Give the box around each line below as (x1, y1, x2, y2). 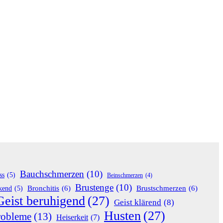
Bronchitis (27, 183, 59, 192)
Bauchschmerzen (20, 168, 84, 179)
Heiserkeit (56, 213, 88, 222)
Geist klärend (114, 197, 161, 207)
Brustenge (75, 182, 113, 193)
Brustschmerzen (136, 183, 186, 192)
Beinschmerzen (107, 171, 143, 179)
